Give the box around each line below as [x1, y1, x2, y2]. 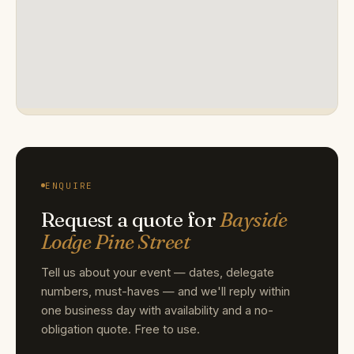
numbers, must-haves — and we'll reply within [41, 284, 290, 299]
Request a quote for [41, 206, 220, 232]
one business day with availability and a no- [41, 303, 273, 318]
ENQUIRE [45, 179, 94, 191]
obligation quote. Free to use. [41, 322, 200, 337]
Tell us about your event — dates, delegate [41, 265, 274, 280]
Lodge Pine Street [41, 228, 190, 254]
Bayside [219, 206, 288, 232]
